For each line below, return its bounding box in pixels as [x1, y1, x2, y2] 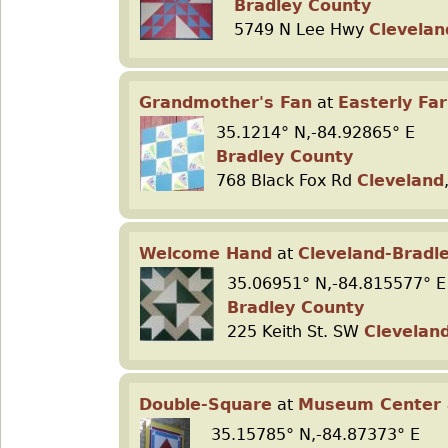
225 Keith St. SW [227, 322, 364, 341]
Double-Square [139, 395, 272, 414]
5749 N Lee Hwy [234, 20, 369, 39]
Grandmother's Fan [139, 93, 312, 112]
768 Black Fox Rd [216, 171, 357, 190]
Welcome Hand [139, 244, 272, 263]
